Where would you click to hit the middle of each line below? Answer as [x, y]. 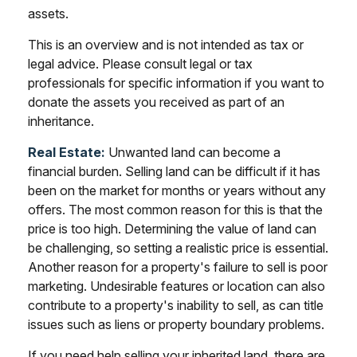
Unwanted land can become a [193, 152]
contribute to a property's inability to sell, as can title [176, 305]
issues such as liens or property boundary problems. [176, 324]
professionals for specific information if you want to [176, 82]
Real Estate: [67, 152]
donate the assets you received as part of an [156, 102]
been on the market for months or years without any [177, 190]
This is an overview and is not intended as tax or [166, 44]
